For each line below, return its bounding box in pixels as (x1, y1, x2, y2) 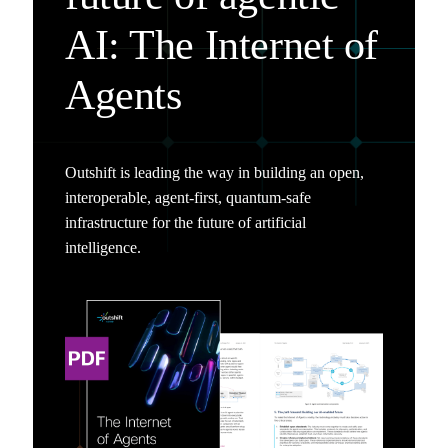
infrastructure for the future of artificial (65, 213, 306, 231)
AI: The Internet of (65, 21, 379, 68)
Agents (65, 71, 182, 118)
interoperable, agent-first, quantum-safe (65, 188, 311, 206)
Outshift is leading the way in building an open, (65, 163, 364, 181)
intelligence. (65, 238, 141, 256)
